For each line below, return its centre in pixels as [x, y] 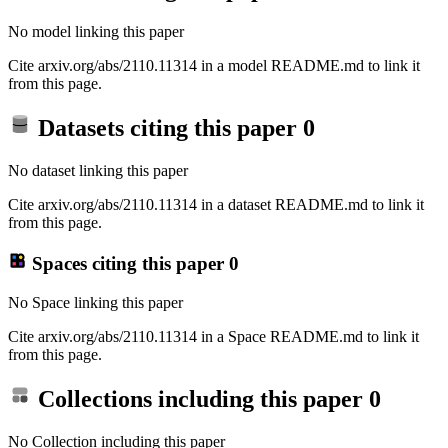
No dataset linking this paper [98, 171]
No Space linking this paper [95, 302]
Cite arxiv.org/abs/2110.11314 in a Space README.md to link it [213, 336]
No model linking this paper [96, 31]
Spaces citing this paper [127, 263]
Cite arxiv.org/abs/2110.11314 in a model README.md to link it [214, 65]
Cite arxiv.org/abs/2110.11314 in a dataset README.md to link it [216, 205]
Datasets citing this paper [167, 128]
